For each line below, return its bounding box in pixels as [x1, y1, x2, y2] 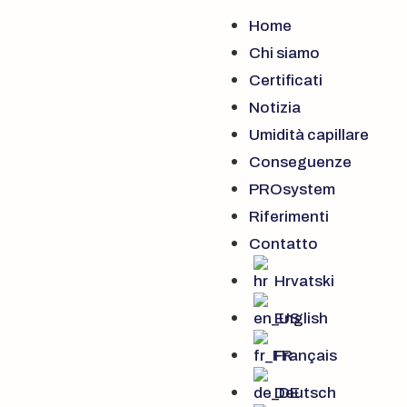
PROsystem [249, 181, 335, 198]
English [274, 310, 328, 327]
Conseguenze [249, 154, 352, 171]
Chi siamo [249, 45, 320, 62]
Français [274, 347, 337, 364]
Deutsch [274, 384, 336, 402]
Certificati [249, 72, 323, 89]
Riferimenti [249, 208, 329, 225]
